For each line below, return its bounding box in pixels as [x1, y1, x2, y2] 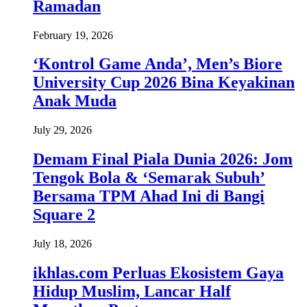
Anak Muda [33, 92, 116, 110]
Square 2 [33, 206, 95, 224]
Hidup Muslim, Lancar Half [33, 282, 231, 301]
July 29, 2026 [33, 124, 92, 136]
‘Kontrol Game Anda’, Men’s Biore [33, 55, 282, 73]
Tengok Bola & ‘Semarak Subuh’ [33, 169, 265, 187]
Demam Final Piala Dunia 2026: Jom [33, 150, 293, 169]
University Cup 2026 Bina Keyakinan [33, 73, 295, 92]
